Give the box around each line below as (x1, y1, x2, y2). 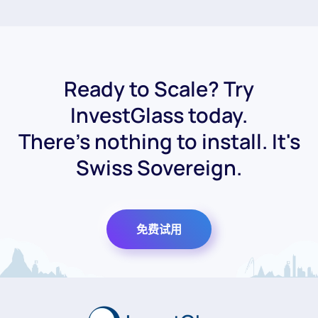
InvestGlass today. (70, 100, 248, 129)
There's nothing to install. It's (18, 126, 300, 155)
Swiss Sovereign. (76, 153, 242, 182)
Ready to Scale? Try (64, 74, 254, 103)
